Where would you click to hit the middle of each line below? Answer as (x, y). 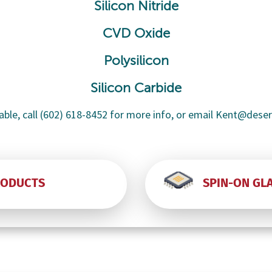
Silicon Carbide (136, 88)
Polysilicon (136, 61)
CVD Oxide (136, 34)
